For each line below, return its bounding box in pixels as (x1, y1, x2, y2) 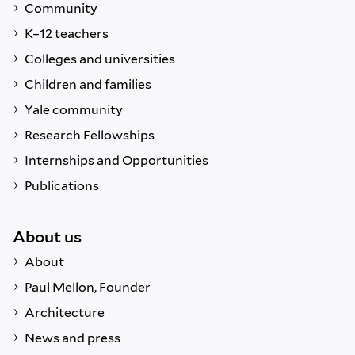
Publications (25, 178, 99, 194)
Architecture (25, 305, 105, 321)
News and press (25, 330, 120, 346)
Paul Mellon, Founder (25, 280, 151, 296)
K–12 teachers (25, 26, 109, 42)
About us (13, 227, 82, 247)
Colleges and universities (25, 52, 175, 67)
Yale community (25, 102, 123, 118)
